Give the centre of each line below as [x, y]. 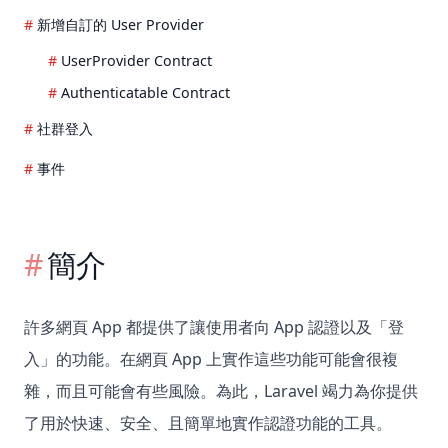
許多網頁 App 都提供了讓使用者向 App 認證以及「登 [214, 327]
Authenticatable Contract [145, 93]
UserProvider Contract [136, 61]
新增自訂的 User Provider [120, 25]
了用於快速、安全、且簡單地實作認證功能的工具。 [208, 423]
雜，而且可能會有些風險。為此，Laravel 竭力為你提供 [221, 391]
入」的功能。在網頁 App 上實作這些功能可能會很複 [211, 359]
